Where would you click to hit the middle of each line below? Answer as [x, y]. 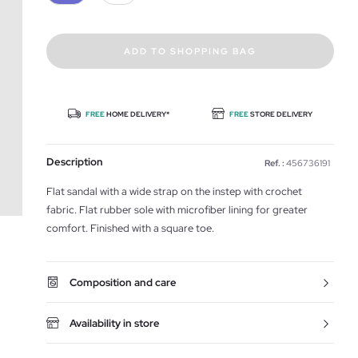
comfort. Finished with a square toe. [130, 228]
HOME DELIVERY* [137, 114]
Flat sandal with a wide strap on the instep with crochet [174, 191]
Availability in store [115, 323]
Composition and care [123, 282]
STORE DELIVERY [281, 114]
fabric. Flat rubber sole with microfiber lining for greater [177, 210]
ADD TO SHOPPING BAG [190, 51]
